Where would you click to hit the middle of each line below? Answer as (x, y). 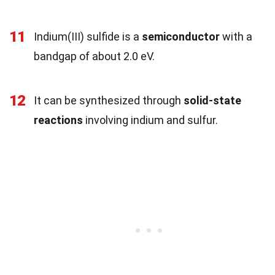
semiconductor (181, 36)
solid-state (212, 100)
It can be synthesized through (109, 100)
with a (236, 36)
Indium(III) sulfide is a (88, 36)
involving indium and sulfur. (150, 120)
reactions (58, 120)
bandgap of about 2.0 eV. (94, 56)
